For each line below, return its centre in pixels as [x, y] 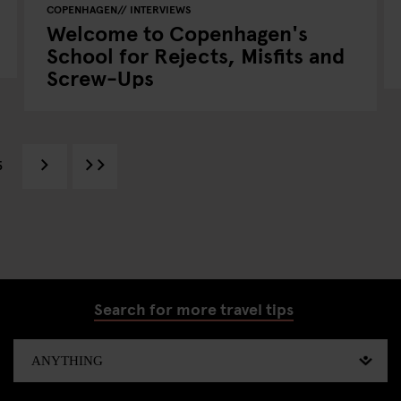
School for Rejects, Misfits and [196, 55]
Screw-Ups [101, 77]
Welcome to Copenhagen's [178, 33]
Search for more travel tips [193, 308]
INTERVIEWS [161, 9]
